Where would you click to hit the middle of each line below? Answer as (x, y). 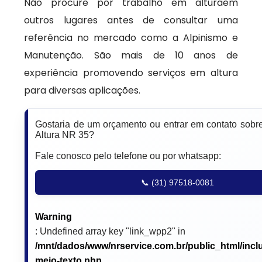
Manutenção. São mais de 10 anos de (131, 55)
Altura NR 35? (65, 135)
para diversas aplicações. (82, 90)
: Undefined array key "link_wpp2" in (111, 231)
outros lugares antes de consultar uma (131, 20)
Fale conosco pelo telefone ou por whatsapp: (128, 156)
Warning (54, 217)
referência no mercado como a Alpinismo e (131, 38)
